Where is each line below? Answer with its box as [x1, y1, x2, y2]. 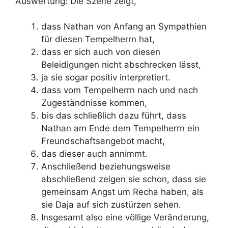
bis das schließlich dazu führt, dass [41, 110, 186, 121]
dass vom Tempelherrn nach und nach [41, 85, 198, 95]
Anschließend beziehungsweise [41, 161, 170, 172]
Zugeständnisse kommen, [41, 98, 147, 108]
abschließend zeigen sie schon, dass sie [41, 174, 206, 184]
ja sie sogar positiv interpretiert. [41, 72, 170, 82]
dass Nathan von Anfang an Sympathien [41, 21, 207, 32]
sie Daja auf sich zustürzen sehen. [41, 199, 181, 210]
